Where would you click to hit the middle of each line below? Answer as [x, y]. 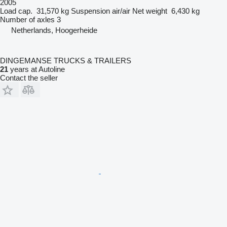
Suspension [90, 11]
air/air [121, 11]
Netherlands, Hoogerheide [54, 30]
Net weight [150, 11]
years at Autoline [36, 69]
